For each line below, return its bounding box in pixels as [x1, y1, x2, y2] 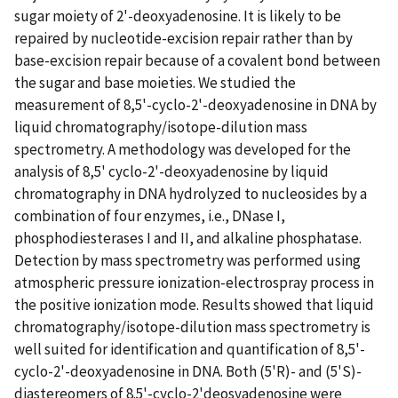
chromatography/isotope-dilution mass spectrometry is [14, 316, 370, 337]
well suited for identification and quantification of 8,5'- [14, 338, 365, 359]
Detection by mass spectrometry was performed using [14, 250, 361, 270]
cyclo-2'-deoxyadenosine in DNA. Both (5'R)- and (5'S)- [14, 361, 362, 381]
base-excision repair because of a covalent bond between [14, 50, 380, 70]
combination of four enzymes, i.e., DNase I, [14, 205, 285, 226]
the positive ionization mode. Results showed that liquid [14, 294, 374, 314]
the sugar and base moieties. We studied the [14, 72, 296, 92]
